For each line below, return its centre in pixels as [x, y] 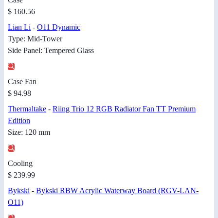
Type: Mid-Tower [35, 38]
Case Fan [22, 81]
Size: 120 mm [29, 132]
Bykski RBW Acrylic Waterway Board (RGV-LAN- [117, 190]
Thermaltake [27, 109]
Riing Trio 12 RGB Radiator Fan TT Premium [124, 109]
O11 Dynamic [59, 27]
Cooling [20, 163]
